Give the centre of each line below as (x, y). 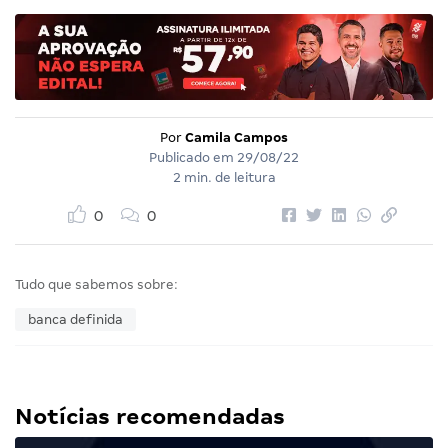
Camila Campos (236, 138)
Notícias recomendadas (150, 417)
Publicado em (193, 158)
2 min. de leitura (224, 178)
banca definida (75, 320)
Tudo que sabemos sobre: (96, 285)
